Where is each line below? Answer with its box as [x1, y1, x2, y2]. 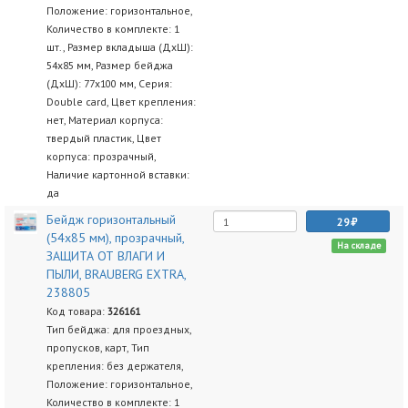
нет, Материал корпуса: [46, 113, 163, 127]
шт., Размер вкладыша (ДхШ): [46, 40, 193, 54]
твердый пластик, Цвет [46, 131, 161, 145]
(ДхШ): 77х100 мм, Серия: [46, 76, 172, 90]
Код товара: [46, 304, 107, 318]
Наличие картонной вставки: [46, 168, 189, 181]
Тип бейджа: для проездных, [46, 322, 191, 336]
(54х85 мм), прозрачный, [46, 229, 184, 246]
